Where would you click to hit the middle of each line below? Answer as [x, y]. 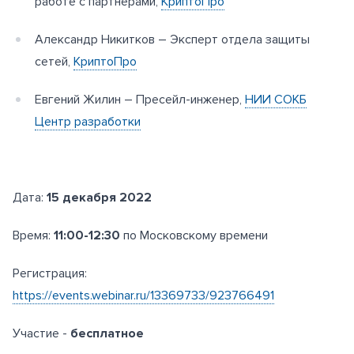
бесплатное [107, 334]
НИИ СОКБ [276, 100]
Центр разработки [88, 122]
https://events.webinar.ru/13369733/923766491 [143, 296]
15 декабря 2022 [99, 198]
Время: [33, 236]
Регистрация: [50, 274]
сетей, [54, 62]
